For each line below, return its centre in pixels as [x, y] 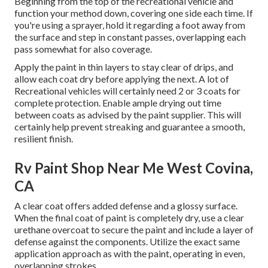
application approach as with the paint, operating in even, [130, 254]
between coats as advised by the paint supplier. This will [128, 115]
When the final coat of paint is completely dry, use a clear [129, 218]
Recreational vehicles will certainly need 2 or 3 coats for [127, 91]
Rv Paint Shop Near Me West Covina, [134, 168]
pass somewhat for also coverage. [83, 49]
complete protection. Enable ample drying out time [118, 103]
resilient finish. [44, 139]
